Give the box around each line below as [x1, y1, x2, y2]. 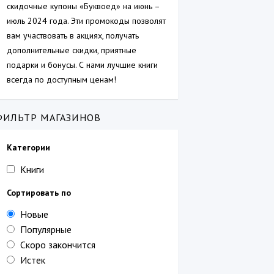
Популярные [20, 223, 72, 236]
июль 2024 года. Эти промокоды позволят [7, 15, 166, 27]
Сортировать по [7, 187, 71, 198]
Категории [7, 142, 50, 154]
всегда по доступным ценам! [7, 74, 116, 86]
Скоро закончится [20, 238, 95, 251]
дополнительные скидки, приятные [7, 45, 136, 56]
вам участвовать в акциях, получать [7, 30, 139, 42]
